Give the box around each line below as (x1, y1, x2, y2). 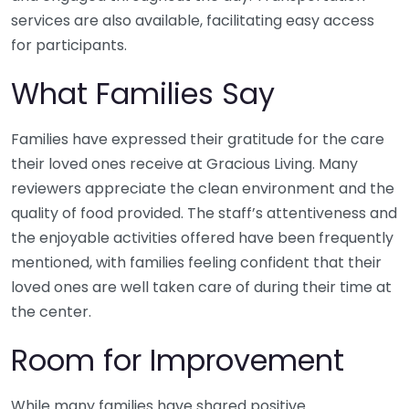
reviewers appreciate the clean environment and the (11, 178, 394, 200)
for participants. (11, 35, 127, 57)
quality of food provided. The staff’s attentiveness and (11, 203, 397, 225)
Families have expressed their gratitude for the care (11, 129, 384, 151)
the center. (11, 301, 91, 323)
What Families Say (11, 73, 275, 115)
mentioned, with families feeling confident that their (11, 252, 382, 274)
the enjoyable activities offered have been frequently (11, 227, 393, 249)
